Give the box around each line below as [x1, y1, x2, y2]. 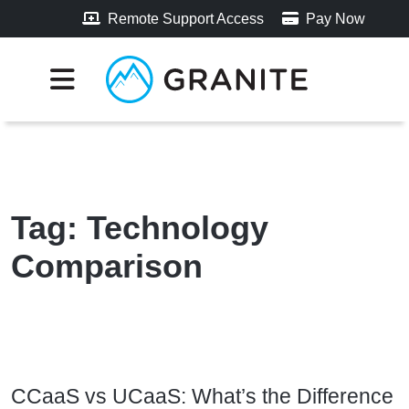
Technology [87, 209, 268, 246]
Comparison [11, 247, 203, 285]
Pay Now [302, 11, 365, 26]
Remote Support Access [104, 11, 264, 26]
